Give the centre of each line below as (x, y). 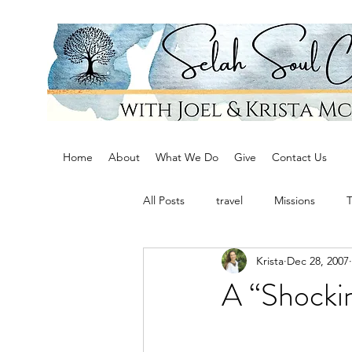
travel (229, 200)
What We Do (187, 157)
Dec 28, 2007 (318, 260)
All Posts (164, 200)
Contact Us (299, 157)
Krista (270, 260)
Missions (295, 200)
